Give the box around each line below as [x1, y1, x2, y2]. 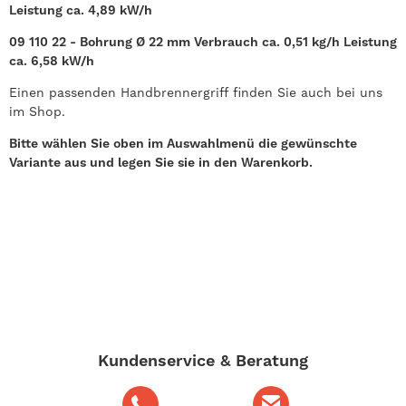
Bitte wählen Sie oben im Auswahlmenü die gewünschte [9, 135, 357, 150]
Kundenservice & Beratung [98, 350, 308, 370]
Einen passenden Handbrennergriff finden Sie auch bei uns [9, 84, 382, 100]
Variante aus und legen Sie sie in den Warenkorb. [9, 154, 313, 169]
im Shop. [9, 103, 65, 119]
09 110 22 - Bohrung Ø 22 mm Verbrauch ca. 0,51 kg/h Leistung [9, 34, 397, 49]
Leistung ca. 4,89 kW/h [9, 2, 152, 17]
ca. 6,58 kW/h [9, 53, 94, 68]
